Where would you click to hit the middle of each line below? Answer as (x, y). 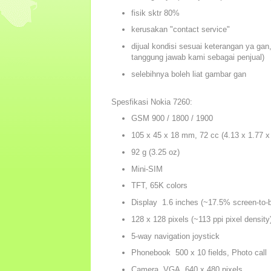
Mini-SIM (147, 169)
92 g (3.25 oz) (155, 152)
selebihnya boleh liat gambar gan (188, 74)
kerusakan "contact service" (180, 30)
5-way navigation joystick (176, 236)
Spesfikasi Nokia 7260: (152, 102)
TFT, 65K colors (159, 186)
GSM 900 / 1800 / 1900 (172, 119)
